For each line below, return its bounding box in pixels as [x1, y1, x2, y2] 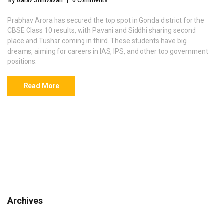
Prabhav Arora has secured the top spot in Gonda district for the [7, 16, 204, 25]
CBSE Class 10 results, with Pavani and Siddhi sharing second [7, 27, 196, 35]
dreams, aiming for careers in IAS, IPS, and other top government [7, 47, 208, 55]
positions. [7, 57, 37, 66]
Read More [23, 82, 59, 90]
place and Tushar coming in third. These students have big [7, 37, 187, 45]
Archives [7, 195, 43, 206]
